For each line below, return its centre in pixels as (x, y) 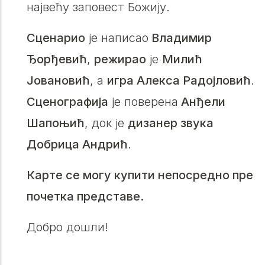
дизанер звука (171, 123)
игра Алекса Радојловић (179, 81)
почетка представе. (87, 197)
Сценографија (67, 102)
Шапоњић (56, 123)
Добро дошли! (67, 227)
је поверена (143, 102)
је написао (117, 38)
